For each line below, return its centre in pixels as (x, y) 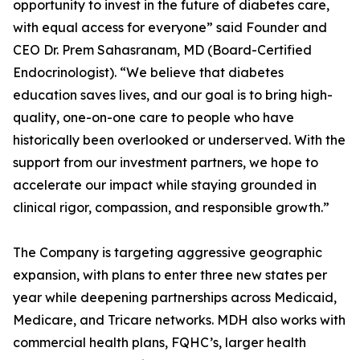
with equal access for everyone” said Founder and (170, 28)
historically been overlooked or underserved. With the (179, 140)
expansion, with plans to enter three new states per (170, 275)
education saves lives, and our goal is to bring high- (173, 95)
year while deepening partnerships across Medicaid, (175, 298)
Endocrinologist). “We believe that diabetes (148, 73)
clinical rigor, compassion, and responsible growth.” (171, 208)
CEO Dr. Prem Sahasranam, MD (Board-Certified (162, 50)
